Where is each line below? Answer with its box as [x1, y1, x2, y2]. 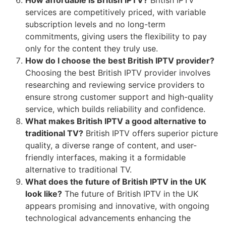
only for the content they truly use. [25, 43, 158, 53]
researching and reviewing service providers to [25, 79, 205, 90]
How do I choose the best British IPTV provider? [25, 55, 214, 66]
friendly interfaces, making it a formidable [25, 152, 186, 162]
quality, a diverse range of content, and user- [25, 140, 197, 150]
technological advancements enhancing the [25, 212, 191, 223]
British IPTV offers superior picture [83, 128, 218, 138]
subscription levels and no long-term [25, 19, 165, 29]
